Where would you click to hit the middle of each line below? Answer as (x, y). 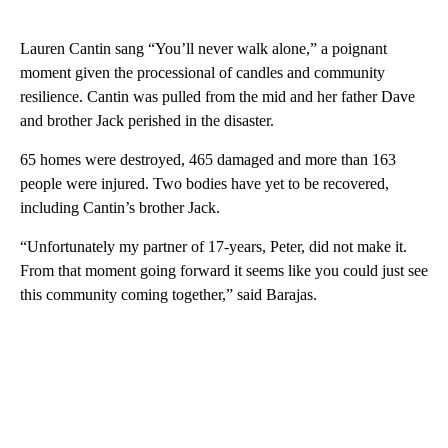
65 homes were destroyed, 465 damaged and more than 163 (208, 159)
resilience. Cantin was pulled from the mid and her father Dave (217, 96)
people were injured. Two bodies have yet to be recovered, (204, 183)
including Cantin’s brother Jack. (122, 207)
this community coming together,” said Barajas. (170, 294)
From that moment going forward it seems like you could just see (224, 270)
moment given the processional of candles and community (202, 72)
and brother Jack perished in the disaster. (149, 120)
